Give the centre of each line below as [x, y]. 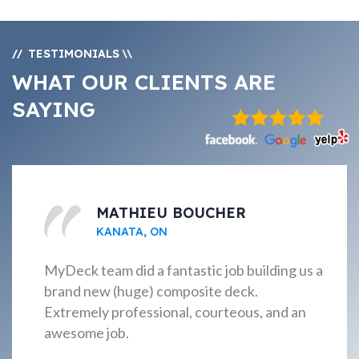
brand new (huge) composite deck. [151, 291]
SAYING [54, 109]
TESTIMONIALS [80, 53]
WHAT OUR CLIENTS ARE [144, 82]
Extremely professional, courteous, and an [175, 312]
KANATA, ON [132, 232]
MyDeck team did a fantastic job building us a [184, 270]
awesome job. [87, 333]
